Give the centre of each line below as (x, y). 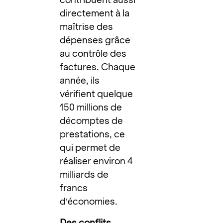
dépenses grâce (95, 40)
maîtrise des (87, 26)
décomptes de (92, 120)
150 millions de (91, 107)
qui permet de (90, 147)
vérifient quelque (97, 94)
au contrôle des (93, 53)
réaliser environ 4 (97, 161)
